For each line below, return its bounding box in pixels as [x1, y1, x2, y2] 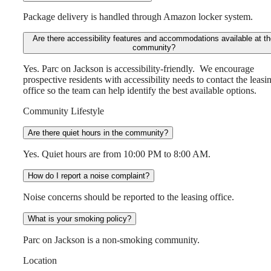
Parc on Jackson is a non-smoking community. [23, 235, 200, 246]
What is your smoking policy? [28, 214, 131, 224]
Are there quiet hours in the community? [28, 128, 168, 138]
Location [23, 255, 57, 266]
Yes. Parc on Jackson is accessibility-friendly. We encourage [23, 64, 254, 74]
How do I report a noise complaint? [28, 171, 149, 181]
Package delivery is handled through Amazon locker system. [23, 11, 253, 22]
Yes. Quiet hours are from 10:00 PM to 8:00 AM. [23, 149, 211, 160]
